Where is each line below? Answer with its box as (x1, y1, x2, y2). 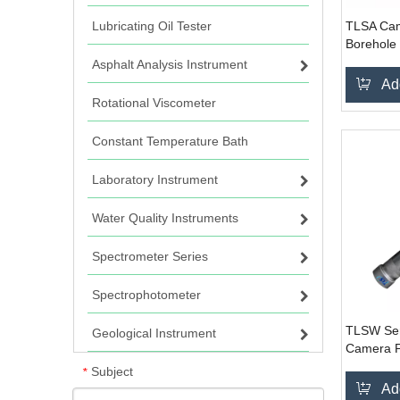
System (346, 54, 387, 69)
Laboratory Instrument (92, 172, 218, 187)
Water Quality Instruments (92, 211, 238, 225)
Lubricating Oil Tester (92, 19, 212, 33)
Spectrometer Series (92, 249, 208, 263)
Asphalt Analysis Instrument (92, 57, 247, 71)
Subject (91, 364, 133, 379)
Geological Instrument (92, 326, 216, 340)
